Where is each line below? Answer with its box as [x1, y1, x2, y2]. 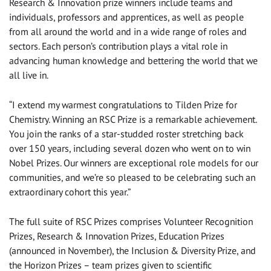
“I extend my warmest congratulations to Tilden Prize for [9, 99, 237, 111]
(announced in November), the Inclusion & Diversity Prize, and [9, 244, 256, 257]
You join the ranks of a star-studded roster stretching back [9, 128, 244, 140]
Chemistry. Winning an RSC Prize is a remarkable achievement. [9, 113, 256, 126]
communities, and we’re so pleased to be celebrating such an [9, 171, 255, 184]
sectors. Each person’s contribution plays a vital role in [9, 40, 227, 53]
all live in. [9, 69, 48, 82]
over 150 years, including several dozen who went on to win [9, 142, 250, 155]
